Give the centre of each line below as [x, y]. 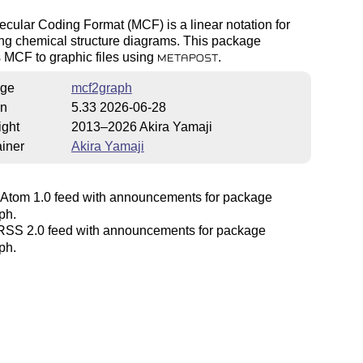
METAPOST [187, 58]
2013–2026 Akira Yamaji [141, 126]
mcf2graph [101, 88]
